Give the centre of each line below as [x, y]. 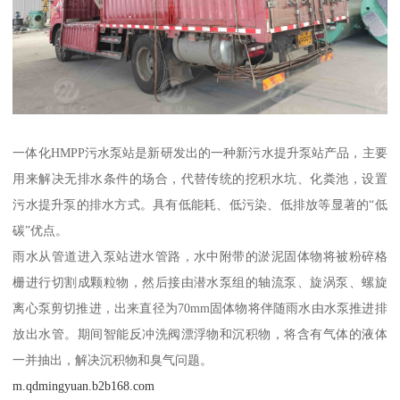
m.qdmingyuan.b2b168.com [84, 386]
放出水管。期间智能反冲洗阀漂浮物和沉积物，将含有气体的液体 [200, 334]
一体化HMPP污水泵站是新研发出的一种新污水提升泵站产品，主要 [200, 153]
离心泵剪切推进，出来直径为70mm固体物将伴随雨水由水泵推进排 [200, 308]
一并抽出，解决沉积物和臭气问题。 [113, 360]
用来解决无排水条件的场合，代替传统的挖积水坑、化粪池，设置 [200, 179]
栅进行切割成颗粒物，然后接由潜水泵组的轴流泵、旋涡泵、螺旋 [200, 283]
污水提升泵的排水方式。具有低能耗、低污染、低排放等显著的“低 [200, 205]
